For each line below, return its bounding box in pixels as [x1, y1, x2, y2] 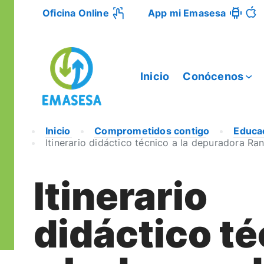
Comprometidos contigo [94, 125, 210, 137]
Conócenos [183, 70, 244, 82]
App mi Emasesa [147, 7, 226, 19]
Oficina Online [42, 7, 109, 19]
